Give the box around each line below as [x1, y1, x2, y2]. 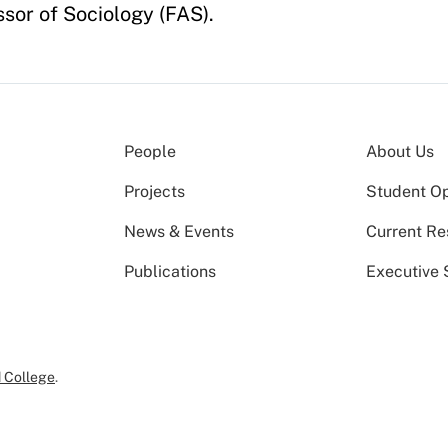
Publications [124, 262, 216, 282]
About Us [366, 142, 435, 162]
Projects [124, 182, 185, 202]
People [124, 142, 176, 162]
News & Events [124, 222, 234, 242]
